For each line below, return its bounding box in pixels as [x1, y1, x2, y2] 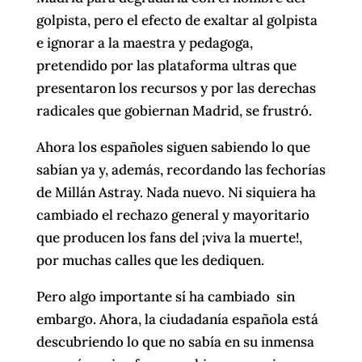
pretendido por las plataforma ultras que [36, 56, 297, 74]
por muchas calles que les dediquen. [36, 250, 264, 269]
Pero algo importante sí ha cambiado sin [36, 287, 295, 305]
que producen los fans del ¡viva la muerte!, [36, 228, 302, 246]
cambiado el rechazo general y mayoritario [36, 205, 309, 224]
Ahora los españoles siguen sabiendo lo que [36, 137, 310, 156]
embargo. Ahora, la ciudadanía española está [36, 309, 318, 328]
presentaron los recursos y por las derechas [36, 78, 316, 97]
